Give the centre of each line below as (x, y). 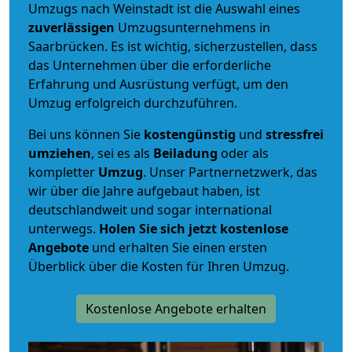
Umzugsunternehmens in (194, 27)
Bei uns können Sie (86, 134)
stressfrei (295, 134)
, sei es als (122, 153)
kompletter (63, 172)
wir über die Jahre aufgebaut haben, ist (144, 191)
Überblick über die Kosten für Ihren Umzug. (159, 266)
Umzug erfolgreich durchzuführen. (133, 103)
